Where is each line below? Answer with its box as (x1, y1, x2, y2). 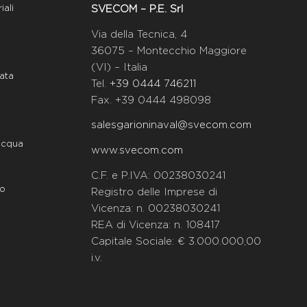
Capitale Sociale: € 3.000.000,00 (90, 236, 261, 247)
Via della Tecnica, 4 (90, 29, 187, 40)
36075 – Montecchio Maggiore (90, 45, 247, 56)
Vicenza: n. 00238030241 (90, 203, 220, 214)
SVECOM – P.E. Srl (90, 3, 183, 14)
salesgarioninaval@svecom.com (90, 120, 251, 131)
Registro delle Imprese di (90, 186, 217, 197)
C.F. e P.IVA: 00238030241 (90, 170, 225, 181)
